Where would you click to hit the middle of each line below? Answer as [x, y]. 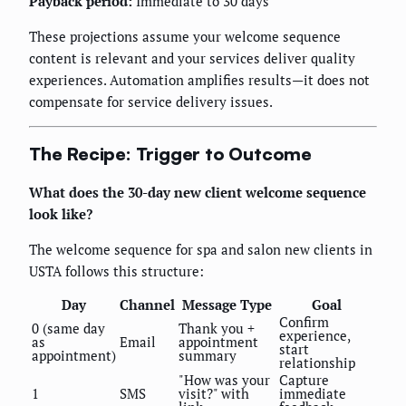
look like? [61, 213]
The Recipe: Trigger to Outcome [170, 154]
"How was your [224, 379]
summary [208, 355]
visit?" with [214, 393]
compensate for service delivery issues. [151, 101]
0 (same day [68, 328]
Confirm [304, 321]
